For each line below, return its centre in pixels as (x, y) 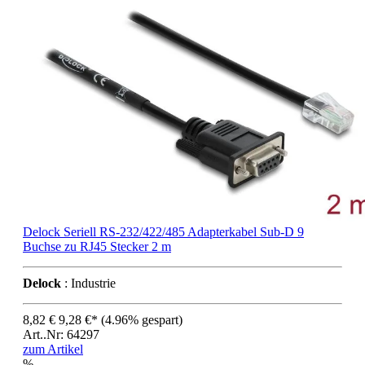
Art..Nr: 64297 (61, 334)
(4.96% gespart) (142, 319)
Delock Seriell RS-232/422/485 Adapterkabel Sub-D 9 (163, 231)
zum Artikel (53, 349)
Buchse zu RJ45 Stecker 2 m (97, 246)
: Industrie (88, 283)
